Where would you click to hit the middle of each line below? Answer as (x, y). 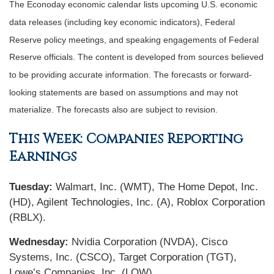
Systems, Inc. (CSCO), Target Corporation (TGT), (123, 257)
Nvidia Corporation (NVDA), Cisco (148, 242)
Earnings (43, 157)
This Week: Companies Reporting (126, 139)
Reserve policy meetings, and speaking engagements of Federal (134, 39)
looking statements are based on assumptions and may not (124, 92)
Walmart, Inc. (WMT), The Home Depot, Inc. (155, 187)
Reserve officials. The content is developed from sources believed (136, 57)
